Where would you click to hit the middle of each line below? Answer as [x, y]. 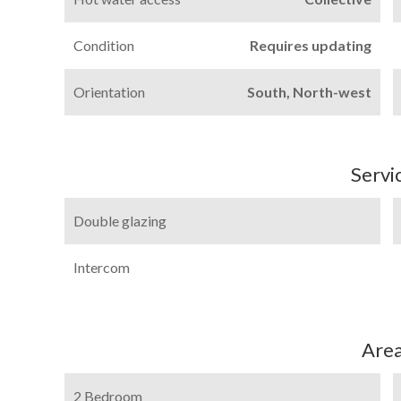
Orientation [109, 92]
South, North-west [309, 92]
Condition [104, 45]
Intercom [102, 267]
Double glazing [120, 221]
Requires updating [310, 45]
